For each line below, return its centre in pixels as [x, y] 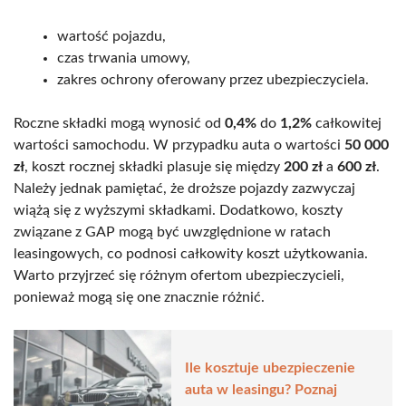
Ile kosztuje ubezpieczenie [270, 368]
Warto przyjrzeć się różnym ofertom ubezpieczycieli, [179, 275]
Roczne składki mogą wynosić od [119, 123]
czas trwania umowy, [124, 58]
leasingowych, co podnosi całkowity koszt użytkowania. [191, 253]
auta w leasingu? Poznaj [261, 390]
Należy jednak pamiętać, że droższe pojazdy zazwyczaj [184, 188]
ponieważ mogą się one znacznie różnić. [139, 297]
